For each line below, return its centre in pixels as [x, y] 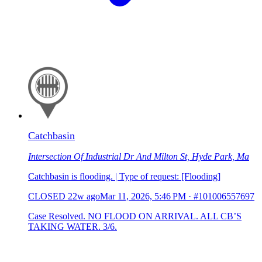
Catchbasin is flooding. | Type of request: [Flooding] [124, 177]
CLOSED [47, 196]
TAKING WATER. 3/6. [73, 227]
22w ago [84, 196]
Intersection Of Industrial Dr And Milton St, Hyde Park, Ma [139, 157]
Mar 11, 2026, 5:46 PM [143, 196]
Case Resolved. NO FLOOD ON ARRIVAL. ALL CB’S [135, 216]
